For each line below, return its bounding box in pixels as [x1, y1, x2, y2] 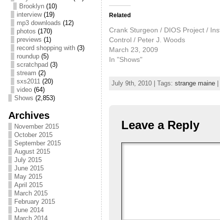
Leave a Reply [121, 118, 199, 132]
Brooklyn [19, 2, 44, 10]
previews [16, 36, 42, 43]
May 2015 [14, 173, 42, 180]
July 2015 [14, 156, 42, 164]
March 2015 [14, 190, 48, 197]
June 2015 [14, 165, 44, 172]
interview [16, 11, 42, 18]
